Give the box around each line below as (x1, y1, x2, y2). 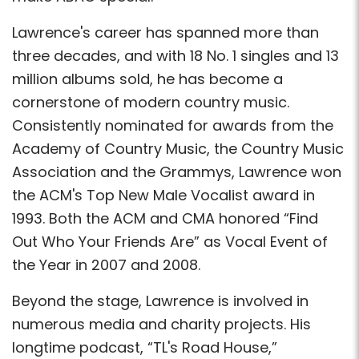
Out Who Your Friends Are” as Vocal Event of (12, 232, 328, 252)
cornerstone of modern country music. (12, 92, 289, 112)
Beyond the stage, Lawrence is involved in (12, 291, 309, 311)
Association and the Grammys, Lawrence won (12, 162, 341, 182)
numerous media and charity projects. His (12, 314, 311, 334)
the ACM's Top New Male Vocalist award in (12, 185, 315, 205)
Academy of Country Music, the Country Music (12, 139, 344, 159)
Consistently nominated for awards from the (12, 115, 333, 135)
